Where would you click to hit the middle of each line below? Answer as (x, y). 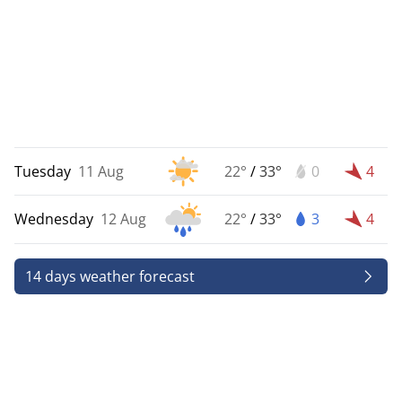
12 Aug (123, 219)
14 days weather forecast (110, 276)
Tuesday (43, 171)
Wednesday (54, 219)
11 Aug (101, 171)
